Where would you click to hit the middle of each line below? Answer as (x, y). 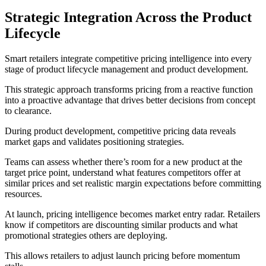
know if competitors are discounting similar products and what (121, 225)
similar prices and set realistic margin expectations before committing (133, 183)
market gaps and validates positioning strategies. (96, 142)
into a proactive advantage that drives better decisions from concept (130, 100)
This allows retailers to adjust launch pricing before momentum (122, 256)
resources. (23, 194)
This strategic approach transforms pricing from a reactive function (129, 90)
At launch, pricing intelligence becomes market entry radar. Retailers (132, 214)
